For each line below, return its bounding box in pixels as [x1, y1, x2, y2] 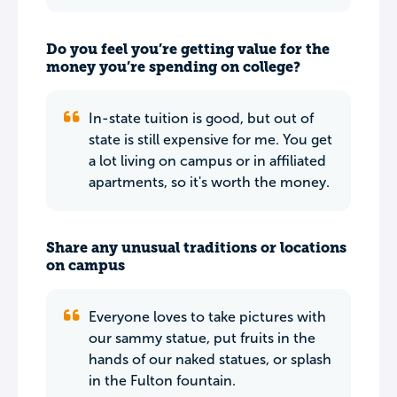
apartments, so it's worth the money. [89, 175, 330, 190]
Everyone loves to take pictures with [89, 309, 326, 324]
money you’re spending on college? [46, 58, 300, 75]
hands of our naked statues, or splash [89, 352, 331, 367]
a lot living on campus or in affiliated [89, 153, 326, 168]
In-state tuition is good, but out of [89, 111, 314, 126]
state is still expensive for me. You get [89, 132, 332, 147]
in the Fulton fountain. [89, 373, 236, 388]
